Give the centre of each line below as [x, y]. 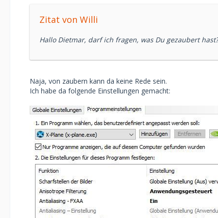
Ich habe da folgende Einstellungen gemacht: [100, 91]
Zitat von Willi [69, 19]
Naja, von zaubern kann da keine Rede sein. [98, 81]
